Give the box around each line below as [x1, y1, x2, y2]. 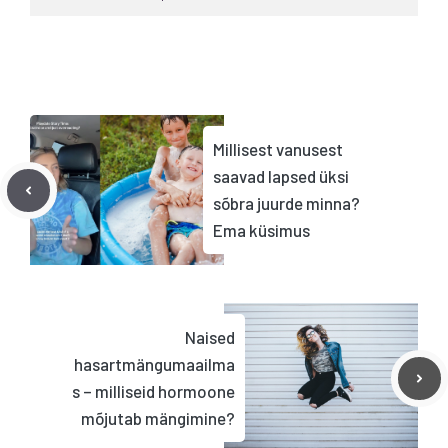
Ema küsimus [213, 220, 310, 241]
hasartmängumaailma [74, 354, 235, 375]
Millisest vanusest [213, 139, 343, 160]
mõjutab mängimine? [81, 408, 235, 429]
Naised [185, 327, 235, 348]
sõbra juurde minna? [213, 193, 360, 214]
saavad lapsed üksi [213, 166, 349, 187]
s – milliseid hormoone [72, 381, 235, 402]
